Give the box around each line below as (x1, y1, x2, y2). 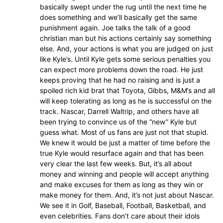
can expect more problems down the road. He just (40, 65, 203, 74)
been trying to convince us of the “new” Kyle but (40, 117, 197, 126)
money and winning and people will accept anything (40, 170, 209, 179)
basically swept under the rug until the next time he (40, 2, 207, 11)
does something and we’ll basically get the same (40, 13, 197, 22)
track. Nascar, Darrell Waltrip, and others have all (40, 107, 199, 116)
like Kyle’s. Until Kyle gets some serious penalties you (40, 55, 211, 64)
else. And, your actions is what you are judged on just (40, 44, 213, 53)
